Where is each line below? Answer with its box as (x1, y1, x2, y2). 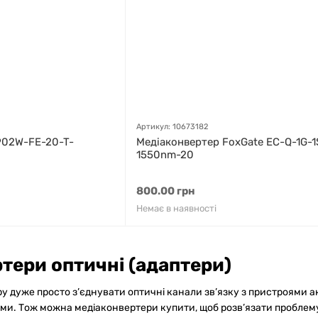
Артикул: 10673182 (136, 122, 208, 131)
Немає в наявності (136, 203, 216, 214)
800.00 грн (136, 185, 195, 197)
